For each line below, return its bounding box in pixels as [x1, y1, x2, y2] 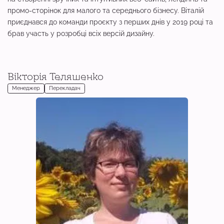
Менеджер [11, 85, 40, 91]
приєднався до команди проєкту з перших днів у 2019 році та [7, 18, 213, 26]
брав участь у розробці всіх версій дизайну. [7, 29, 154, 37]
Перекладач [48, 85, 80, 91]
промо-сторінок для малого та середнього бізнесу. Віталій [7, 6, 204, 14]
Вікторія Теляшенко [7, 71, 103, 82]
